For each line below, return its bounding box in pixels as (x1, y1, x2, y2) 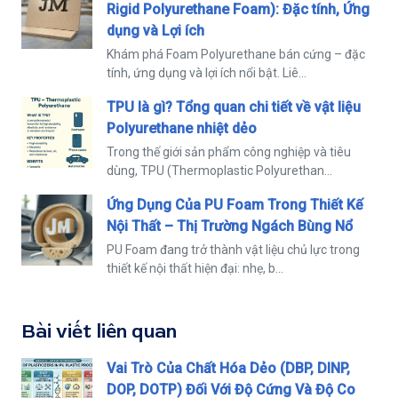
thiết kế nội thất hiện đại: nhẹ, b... (107, 260, 283, 275)
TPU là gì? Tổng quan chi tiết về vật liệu (107, 98, 361, 115)
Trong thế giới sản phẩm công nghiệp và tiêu (107, 144, 351, 159)
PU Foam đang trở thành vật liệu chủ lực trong (107, 242, 360, 257)
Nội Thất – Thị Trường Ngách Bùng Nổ (107, 217, 353, 235)
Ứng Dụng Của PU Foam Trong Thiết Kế (107, 195, 363, 213)
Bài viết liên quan (21, 319, 177, 344)
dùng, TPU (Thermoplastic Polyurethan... (107, 163, 332, 178)
